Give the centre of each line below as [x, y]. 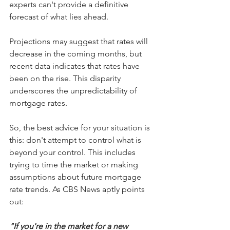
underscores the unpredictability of [74, 91]
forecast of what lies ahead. [59, 17]
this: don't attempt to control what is [76, 140]
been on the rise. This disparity [66, 78]
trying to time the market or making [75, 165]
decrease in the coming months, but [76, 54]
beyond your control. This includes [73, 152]
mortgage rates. [38, 103]
